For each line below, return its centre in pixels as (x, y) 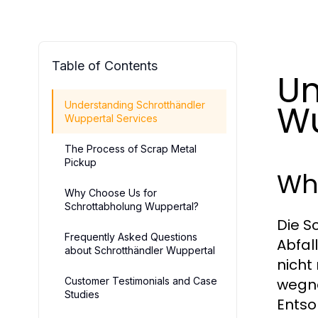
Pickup (81, 162)
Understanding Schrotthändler (135, 105)
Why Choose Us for (111, 193)
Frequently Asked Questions (131, 237)
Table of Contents (105, 66)
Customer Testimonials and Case (141, 281)
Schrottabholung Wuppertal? (132, 206)
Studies (82, 294)
